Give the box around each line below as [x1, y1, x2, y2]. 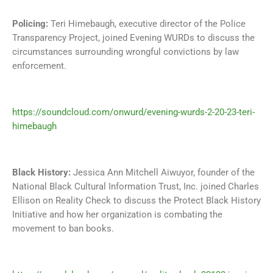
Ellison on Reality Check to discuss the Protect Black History [12, 195, 261, 207]
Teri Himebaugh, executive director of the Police [51, 18, 246, 30]
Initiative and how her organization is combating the [12, 209, 222, 221]
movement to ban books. [12, 223, 114, 235]
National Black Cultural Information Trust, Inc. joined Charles [12, 181, 259, 193]
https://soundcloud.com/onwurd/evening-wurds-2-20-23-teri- [12, 107, 255, 118]
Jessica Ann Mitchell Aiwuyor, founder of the [73, 167, 255, 179]
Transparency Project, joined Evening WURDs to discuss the [12, 32, 255, 44]
